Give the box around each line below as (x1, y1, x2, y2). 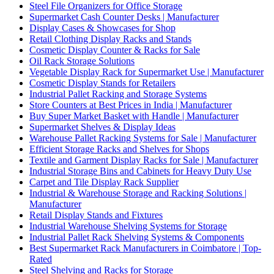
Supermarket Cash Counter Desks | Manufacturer (29, 11, 219, 22)
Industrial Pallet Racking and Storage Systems (29, 88, 207, 99)
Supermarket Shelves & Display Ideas (29, 121, 176, 132)
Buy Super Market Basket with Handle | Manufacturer (29, 110, 239, 121)
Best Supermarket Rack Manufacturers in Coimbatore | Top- (29, 242, 261, 253)
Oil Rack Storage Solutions (29, 55, 135, 66)
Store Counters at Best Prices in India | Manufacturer (29, 99, 232, 110)
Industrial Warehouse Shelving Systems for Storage (29, 220, 227, 231)
